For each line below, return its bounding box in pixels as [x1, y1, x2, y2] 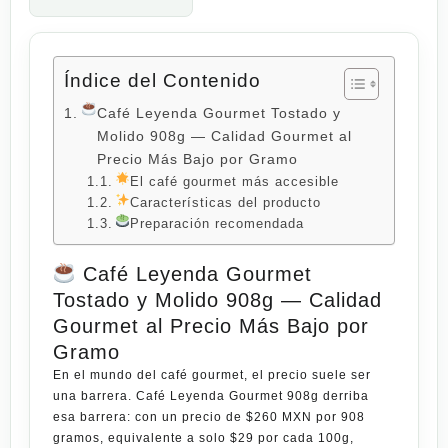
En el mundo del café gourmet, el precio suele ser [53, 367, 371, 382]
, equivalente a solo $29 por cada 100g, [100, 430, 354, 445]
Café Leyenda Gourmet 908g [136, 388, 319, 403]
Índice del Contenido [64, 69, 261, 91]
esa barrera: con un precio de [53, 409, 246, 424]
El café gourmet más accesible [130, 173, 340, 189]
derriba [319, 388, 369, 403]
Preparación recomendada [130, 215, 305, 231]
